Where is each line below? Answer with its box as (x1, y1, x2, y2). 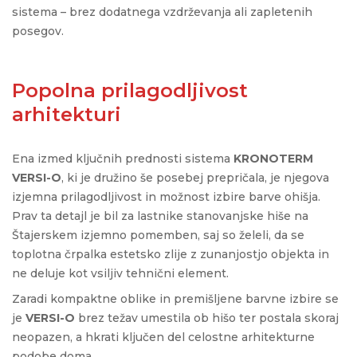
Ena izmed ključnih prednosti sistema (12, 151, 233, 167)
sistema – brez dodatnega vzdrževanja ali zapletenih (12, 5, 312, 20)
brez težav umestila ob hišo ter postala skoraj (75, 311, 339, 326)
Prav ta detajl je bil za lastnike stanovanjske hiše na (12, 209, 308, 224)
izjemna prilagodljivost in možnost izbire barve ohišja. (12, 190, 320, 205)
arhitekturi (12, 103, 121, 127)
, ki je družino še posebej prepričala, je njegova (61, 171, 329, 186)
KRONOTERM (233, 151, 313, 167)
